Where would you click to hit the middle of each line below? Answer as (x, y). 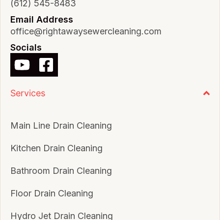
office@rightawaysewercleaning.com (86, 31)
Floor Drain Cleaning (52, 193)
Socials (26, 47)
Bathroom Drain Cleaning (61, 170)
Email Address (42, 19)
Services (28, 93)
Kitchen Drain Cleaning (56, 148)
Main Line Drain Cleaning (61, 125)
